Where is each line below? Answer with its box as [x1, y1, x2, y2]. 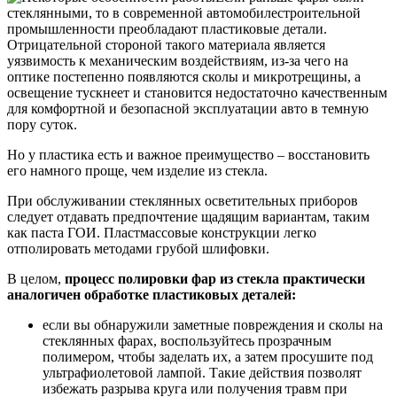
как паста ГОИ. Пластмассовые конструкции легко [7, 225, 316, 241]
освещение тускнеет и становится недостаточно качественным [7, 85, 387, 101]
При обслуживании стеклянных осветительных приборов [7, 193, 358, 209]
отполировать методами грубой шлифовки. [7, 241, 269, 257]
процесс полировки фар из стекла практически [65, 271, 365, 287]
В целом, [7, 271, 65, 287]
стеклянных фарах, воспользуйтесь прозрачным [43, 333, 331, 349]
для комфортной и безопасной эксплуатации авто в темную [7, 101, 369, 117]
